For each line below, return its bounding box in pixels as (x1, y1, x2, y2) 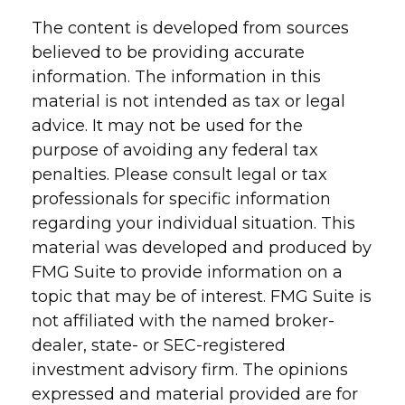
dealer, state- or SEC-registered (32, 335, 286, 355)
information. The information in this (32, 67, 321, 87)
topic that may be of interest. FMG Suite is (32, 287, 372, 306)
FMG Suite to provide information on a (32, 262, 343, 282)
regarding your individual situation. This (32, 213, 355, 233)
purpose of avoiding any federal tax (32, 140, 318, 160)
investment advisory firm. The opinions (32, 360, 348, 380)
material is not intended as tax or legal (32, 91, 345, 111)
